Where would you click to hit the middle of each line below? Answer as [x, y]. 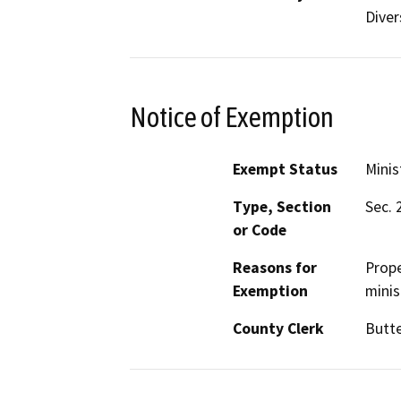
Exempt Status [285, 170]
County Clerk [278, 329]
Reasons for [275, 268]
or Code [260, 230]
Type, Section [282, 207]
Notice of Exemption [232, 117]
